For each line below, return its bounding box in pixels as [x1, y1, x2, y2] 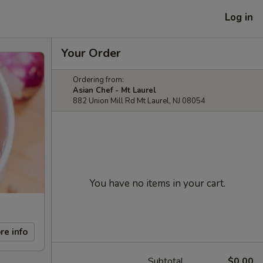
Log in [225, 10, 253, 24]
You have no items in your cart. [89, 177, 225, 190]
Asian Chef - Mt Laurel [73, 85, 156, 96]
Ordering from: [73, 75, 124, 85]
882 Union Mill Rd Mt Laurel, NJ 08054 [73, 96, 205, 106]
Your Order [61, 45, 121, 61]
